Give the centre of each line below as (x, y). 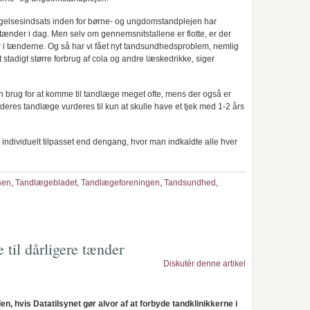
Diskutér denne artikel (204, 264)
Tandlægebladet (46, 183)
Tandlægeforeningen (120, 183)
